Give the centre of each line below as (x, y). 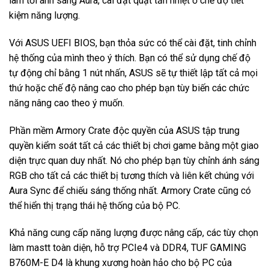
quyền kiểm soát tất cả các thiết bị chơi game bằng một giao (134, 145)
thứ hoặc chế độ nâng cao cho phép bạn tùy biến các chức (129, 88)
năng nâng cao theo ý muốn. (67, 103)
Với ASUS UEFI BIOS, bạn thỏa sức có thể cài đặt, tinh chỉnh (133, 43)
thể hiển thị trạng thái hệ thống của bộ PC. (95, 205)
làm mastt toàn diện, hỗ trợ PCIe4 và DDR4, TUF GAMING (128, 248)
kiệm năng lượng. (44, 15)
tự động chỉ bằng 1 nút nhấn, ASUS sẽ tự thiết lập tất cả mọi (133, 73)
